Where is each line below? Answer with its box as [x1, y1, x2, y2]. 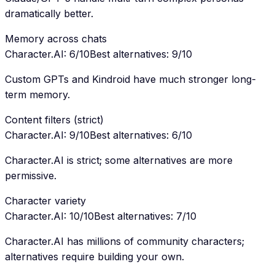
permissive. [5, 169, 56, 182]
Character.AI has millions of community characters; [5, 235, 244, 248]
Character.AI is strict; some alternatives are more [5, 154, 233, 167]
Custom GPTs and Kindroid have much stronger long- [5, 73, 256, 86]
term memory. [5, 88, 70, 101]
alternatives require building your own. [5, 250, 184, 263]
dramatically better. [5, 7, 93, 20]
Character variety [5, 195, 86, 207]
